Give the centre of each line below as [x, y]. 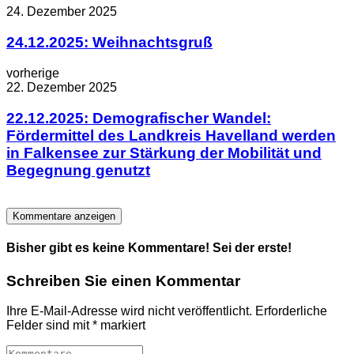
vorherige [33, 73]
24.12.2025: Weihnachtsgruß [109, 43]
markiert [121, 326]
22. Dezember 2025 [62, 87]
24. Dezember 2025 [62, 12]
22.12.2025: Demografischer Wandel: [139, 118]
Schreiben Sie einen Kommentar [123, 281]
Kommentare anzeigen [64, 217]
